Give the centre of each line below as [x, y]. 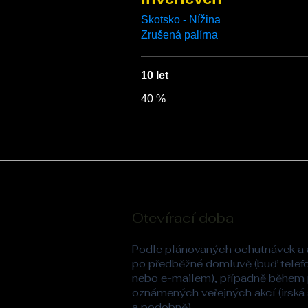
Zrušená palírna [179, 35]
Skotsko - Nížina [182, 20]
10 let [155, 75]
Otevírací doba [183, 218]
